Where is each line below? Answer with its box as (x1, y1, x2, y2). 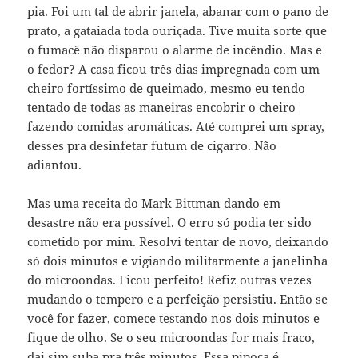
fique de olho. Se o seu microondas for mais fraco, (27, 329, 316, 346)
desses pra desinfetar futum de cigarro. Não (27, 137, 277, 154)
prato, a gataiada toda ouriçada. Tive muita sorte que (27, 22, 328, 39)
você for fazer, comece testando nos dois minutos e (27, 310, 320, 327)
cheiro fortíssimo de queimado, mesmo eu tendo (27, 80, 306, 97)
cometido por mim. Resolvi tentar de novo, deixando (27, 233, 329, 250)
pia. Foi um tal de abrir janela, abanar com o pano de (27, 3, 329, 20)
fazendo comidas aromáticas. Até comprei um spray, (27, 118, 325, 135)
